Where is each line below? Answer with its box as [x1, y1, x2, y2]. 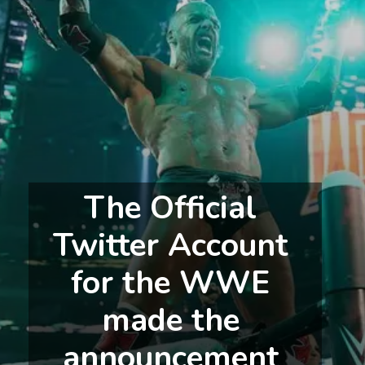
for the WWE [71, 260, 270, 305]
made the [101, 297, 240, 342]
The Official [84, 185, 257, 230]
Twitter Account [53, 222, 288, 267]
